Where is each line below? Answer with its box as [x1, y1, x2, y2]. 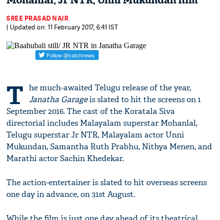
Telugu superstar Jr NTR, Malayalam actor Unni [6, 130, 185, 140]
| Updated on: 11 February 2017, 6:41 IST [6, 23, 118, 31]
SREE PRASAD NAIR [6, 14, 69, 23]
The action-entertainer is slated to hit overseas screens [6, 177, 207, 188]
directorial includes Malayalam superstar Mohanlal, [6, 118, 198, 128]
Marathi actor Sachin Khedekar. [6, 153, 124, 164]
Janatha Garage [29, 94, 88, 105]
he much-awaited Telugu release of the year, [29, 82, 192, 93]
